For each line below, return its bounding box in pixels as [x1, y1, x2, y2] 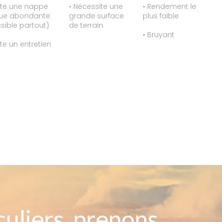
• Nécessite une [69, 1, 123, 12]
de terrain [69, 20, 103, 31]
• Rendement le [143, 1, 196, 12]
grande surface [69, 11, 124, 21]
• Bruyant [143, 30, 174, 40]
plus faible [143, 11, 179, 21]
